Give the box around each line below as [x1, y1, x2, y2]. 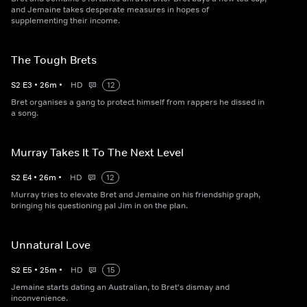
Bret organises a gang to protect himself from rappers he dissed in [11, 97, 265, 108]
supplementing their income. [11, 15, 120, 26]
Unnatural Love [11, 238, 90, 251]
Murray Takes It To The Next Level [11, 145, 184, 159]
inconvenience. [11, 293, 68, 304]
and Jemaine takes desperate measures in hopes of [11, 4, 209, 15]
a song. [11, 108, 38, 119]
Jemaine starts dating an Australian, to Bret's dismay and [11, 282, 230, 293]
